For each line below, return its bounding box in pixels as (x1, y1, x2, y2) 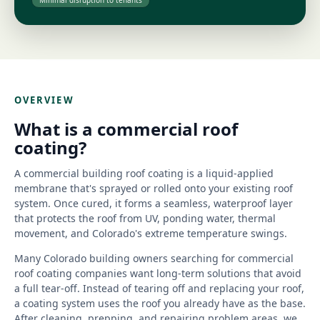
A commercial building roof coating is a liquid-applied (14, 166, 274, 180)
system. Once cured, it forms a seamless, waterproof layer (14, 196, 293, 210)
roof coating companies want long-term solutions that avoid (14, 266, 301, 280)
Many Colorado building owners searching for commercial (14, 251, 294, 265)
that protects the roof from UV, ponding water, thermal (14, 211, 276, 225)
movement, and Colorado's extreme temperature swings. (14, 226, 287, 240)
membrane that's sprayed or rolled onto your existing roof (14, 181, 293, 195)
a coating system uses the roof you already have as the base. (14, 296, 306, 310)
